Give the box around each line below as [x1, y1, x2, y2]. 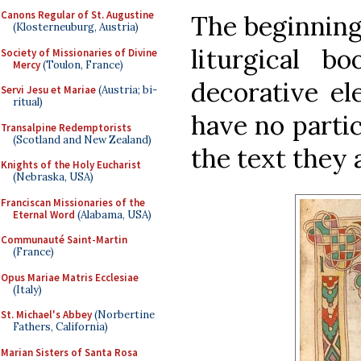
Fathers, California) [13, 320, 108, 334]
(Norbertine [92, 308, 155, 322]
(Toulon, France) [40, 57, 123, 72]
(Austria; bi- [96, 83, 157, 97]
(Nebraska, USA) [13, 170, 93, 184]
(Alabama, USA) [75, 207, 151, 222]
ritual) [13, 95, 43, 109]
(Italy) [13, 282, 42, 297]
